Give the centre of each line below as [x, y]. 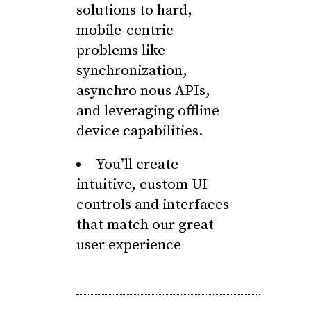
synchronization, [132, 71]
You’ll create [137, 165]
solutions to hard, [134, 10]
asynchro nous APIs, [143, 91]
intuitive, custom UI [142, 185]
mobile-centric [125, 31]
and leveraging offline [148, 111]
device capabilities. [140, 131]
